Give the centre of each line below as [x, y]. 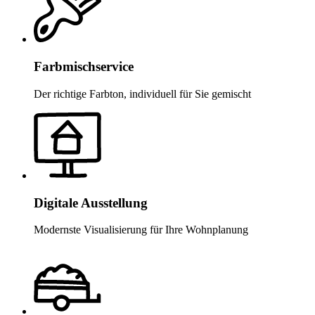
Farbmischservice [84, 67]
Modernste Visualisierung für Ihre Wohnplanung [141, 230]
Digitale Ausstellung [91, 202]
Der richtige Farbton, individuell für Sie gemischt [142, 94]
